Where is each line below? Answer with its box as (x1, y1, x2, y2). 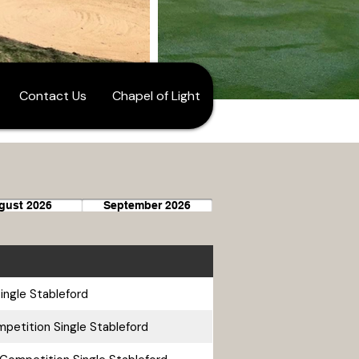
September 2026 (103, 199, 191, 212)
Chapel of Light (111, 87, 200, 104)
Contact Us (18, 87, 87, 104)
